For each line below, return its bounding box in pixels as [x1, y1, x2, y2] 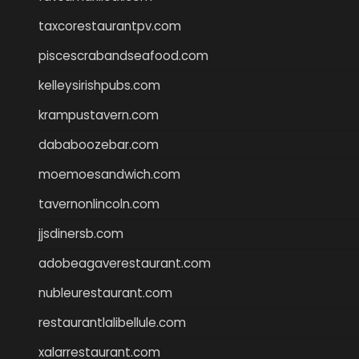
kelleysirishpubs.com [38, 76, 160, 94]
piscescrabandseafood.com [38, 46, 208, 64]
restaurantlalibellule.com [38, 313, 186, 331]
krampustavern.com [38, 106, 159, 123]
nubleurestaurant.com [38, 284, 172, 301]
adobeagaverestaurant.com [38, 254, 211, 272]
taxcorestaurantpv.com [38, 17, 181, 34]
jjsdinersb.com [38, 224, 123, 242]
